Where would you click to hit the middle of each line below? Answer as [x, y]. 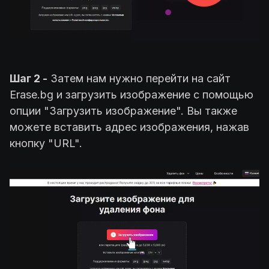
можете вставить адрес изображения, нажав [129, 127]
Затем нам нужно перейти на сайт [139, 78]
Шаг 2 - [29, 78]
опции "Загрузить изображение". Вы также [123, 110]
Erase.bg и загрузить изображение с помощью [131, 94]
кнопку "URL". [46, 143]
